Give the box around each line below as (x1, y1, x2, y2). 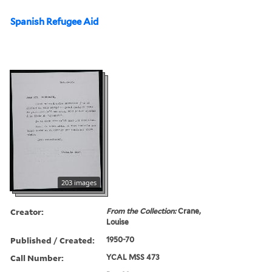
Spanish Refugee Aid (10, 16, 98, 27)
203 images (61, 177, 97, 187)
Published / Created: (10, 234, 95, 246)
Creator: (10, 205, 44, 217)
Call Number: (10, 251, 64, 263)
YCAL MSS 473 (106, 252, 160, 262)
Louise (106, 217, 129, 226)
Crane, (178, 206, 202, 216)
